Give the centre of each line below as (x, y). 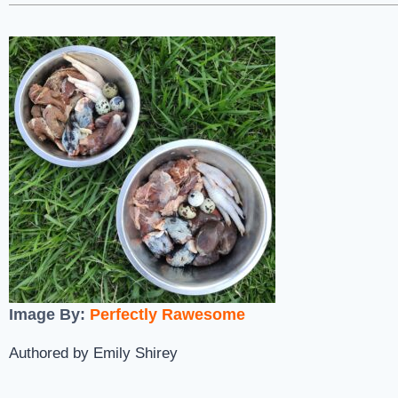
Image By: (49, 314)
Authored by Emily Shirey (93, 353)
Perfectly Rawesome (167, 314)
